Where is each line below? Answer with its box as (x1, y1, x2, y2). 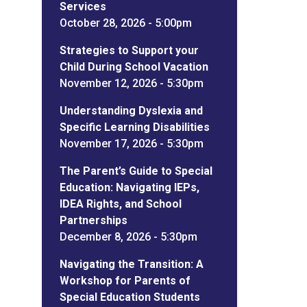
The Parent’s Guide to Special (59, 164, 212, 177)
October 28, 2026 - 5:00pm (59, 16, 192, 29)
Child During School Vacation (59, 60, 208, 73)
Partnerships (59, 213, 127, 227)
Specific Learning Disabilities (59, 120, 210, 134)
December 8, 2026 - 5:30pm (59, 230, 197, 243)
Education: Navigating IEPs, (59, 180, 199, 194)
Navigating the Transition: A (59, 257, 204, 271)
